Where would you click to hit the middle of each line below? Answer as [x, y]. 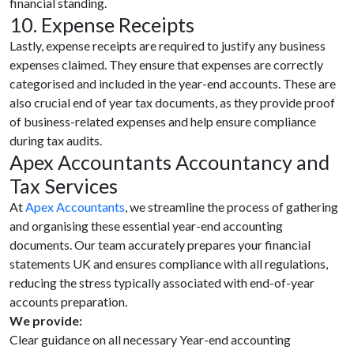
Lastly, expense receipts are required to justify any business [168, 45]
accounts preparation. [68, 301]
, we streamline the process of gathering [232, 206]
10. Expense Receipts [102, 24]
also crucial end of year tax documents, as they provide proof [172, 102]
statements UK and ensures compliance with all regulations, [169, 263]
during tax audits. [56, 140]
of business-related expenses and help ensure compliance [163, 121]
